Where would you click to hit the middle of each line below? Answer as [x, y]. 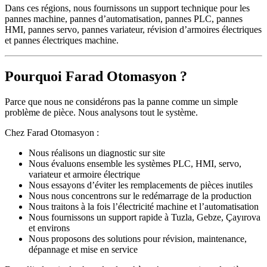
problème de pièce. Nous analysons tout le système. [101, 112]
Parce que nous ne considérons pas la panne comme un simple [121, 101]
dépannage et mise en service [83, 249]
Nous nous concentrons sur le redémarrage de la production [140, 195]
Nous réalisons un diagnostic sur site [97, 153]
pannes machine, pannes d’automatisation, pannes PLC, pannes [124, 18]
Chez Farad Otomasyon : [52, 132]
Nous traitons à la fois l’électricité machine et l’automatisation [144, 206]
